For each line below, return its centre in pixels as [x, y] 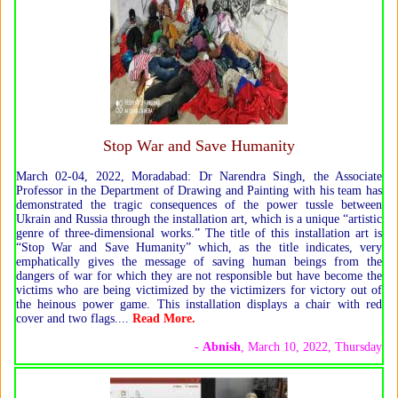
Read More [162, 318]
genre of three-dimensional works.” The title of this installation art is [199, 233]
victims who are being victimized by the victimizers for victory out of [199, 290]
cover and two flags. [67, 318]
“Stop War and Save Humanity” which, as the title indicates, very [199, 247]
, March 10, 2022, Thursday [311, 346]
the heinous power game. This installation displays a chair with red [199, 304]
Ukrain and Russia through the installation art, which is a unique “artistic [199, 219]
